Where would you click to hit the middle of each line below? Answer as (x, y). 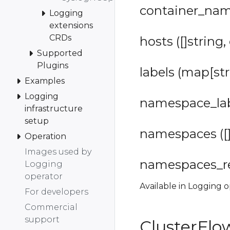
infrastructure (54, 108)
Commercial (51, 207)
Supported (60, 53)
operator (44, 176)
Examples (45, 81)
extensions (71, 25)
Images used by (58, 151)
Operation (45, 136)
